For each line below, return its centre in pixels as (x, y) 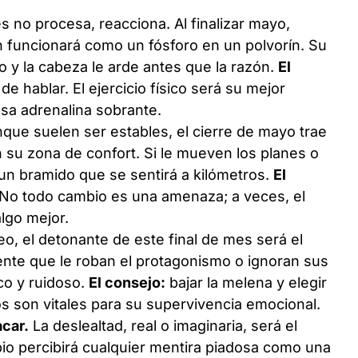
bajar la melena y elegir (247, 282)
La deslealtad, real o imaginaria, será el (163, 325)
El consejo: (127, 282)
